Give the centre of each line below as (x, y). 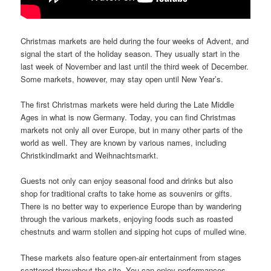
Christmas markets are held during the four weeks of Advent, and (135, 41)
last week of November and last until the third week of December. (135, 67)
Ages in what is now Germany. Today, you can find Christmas (129, 117)
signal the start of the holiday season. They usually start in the (130, 54)
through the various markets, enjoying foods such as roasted (127, 219)
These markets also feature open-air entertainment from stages (131, 257)
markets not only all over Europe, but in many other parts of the (132, 130)
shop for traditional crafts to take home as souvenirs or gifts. (127, 194)
